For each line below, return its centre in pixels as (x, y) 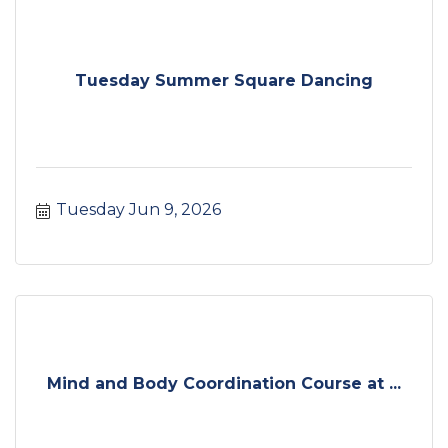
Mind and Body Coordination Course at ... (224, 383)
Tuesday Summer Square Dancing (224, 80)
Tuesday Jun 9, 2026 (138, 210)
